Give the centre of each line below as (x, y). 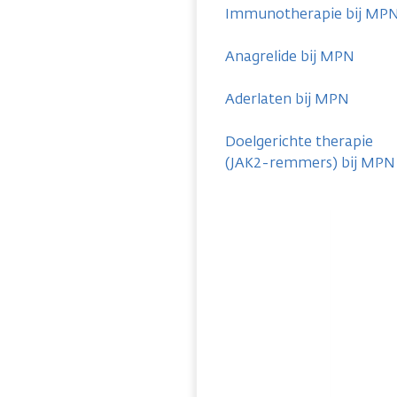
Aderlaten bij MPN (287, 99)
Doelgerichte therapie (299, 141)
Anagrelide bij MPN (290, 56)
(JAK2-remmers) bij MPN (310, 163)
